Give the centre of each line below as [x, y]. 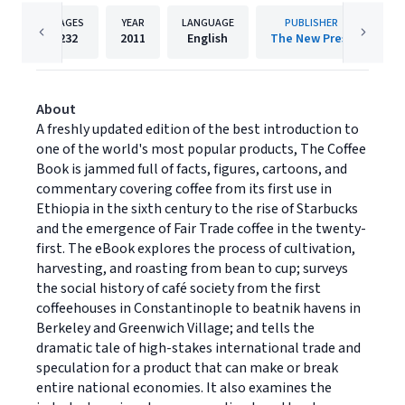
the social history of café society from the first [179, 288]
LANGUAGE [207, 23]
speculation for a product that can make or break [187, 368]
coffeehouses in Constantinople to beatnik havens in [198, 308]
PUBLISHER [311, 23]
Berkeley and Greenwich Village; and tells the [175, 328]
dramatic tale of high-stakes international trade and [198, 348]
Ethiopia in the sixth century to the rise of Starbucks [197, 209]
